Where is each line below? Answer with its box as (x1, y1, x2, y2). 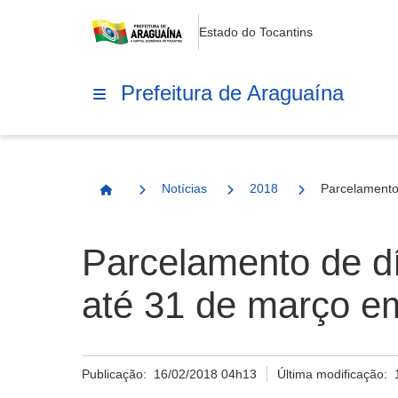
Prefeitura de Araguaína (121, 80, 344, 105)
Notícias (162, 181, 207, 195)
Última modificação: (277, 367, 395, 381)
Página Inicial (105, 190, 187, 204)
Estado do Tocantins (199, 25, 313, 39)
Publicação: (82, 367, 154, 381)
